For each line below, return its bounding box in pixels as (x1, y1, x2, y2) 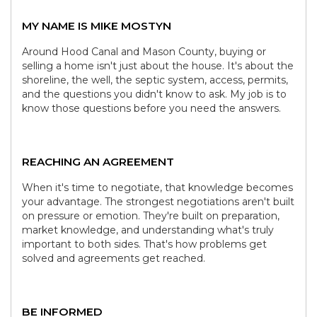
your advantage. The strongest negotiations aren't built (22, 195, 294, 208)
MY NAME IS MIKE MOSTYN (22, 18, 171, 33)
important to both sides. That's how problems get (22, 237, 267, 250)
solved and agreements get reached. (22, 251, 205, 265)
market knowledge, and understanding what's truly (22, 223, 274, 236)
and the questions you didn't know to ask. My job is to (22, 87, 287, 100)
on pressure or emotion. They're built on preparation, (22, 209, 279, 222)
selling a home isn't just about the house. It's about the (22, 59, 294, 72)
